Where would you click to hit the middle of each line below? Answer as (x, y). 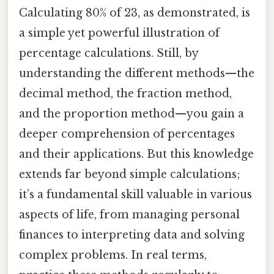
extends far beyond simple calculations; (130, 174)
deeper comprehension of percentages (127, 134)
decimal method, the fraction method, (125, 93)
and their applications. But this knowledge (136, 154)
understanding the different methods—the (137, 73)
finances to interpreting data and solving (132, 235)
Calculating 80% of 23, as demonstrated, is (135, 13)
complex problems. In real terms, (113, 255)
